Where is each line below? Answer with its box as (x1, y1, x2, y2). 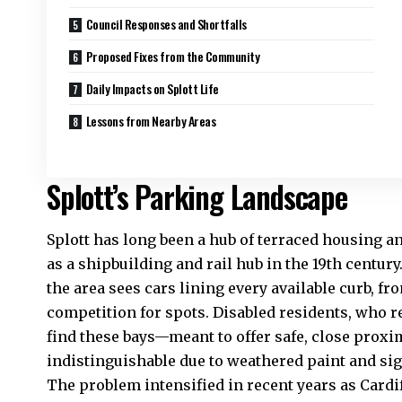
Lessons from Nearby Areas (85, 110, 216, 130)
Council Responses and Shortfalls (85, 13, 247, 33)
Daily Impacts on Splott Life (85, 78, 219, 98)
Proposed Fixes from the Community (85, 46, 260, 66)
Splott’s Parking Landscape (47, 172, 347, 219)
